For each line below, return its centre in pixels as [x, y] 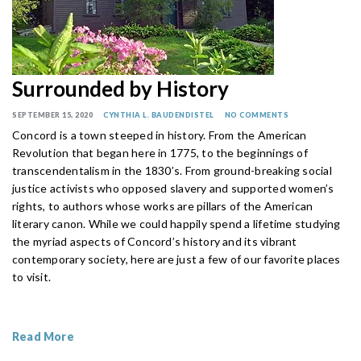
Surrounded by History [120, 88]
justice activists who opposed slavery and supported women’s [173, 188]
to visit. [32, 276]
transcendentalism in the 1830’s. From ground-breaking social [172, 170]
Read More [43, 336]
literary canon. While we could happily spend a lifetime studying [176, 223]
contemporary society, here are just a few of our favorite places [176, 259]
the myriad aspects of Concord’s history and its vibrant [155, 241]
